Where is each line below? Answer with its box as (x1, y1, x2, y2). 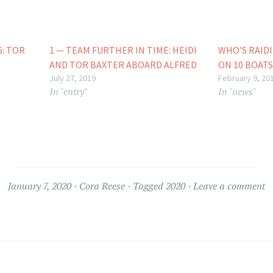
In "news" (218, 85, 257, 99)
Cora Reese (79, 179, 125, 193)
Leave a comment (193, 179, 265, 193)
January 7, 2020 (8, 179, 71, 193)
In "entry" (49, 85, 88, 99)
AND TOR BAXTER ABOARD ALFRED (49, 58, 197, 71)
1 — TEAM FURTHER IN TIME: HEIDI (49, 44, 197, 57)
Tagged (133, 179, 166, 193)
